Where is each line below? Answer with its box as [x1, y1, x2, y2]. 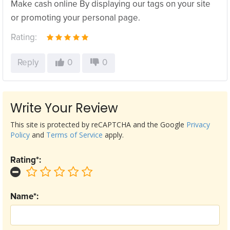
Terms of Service [46, 130, 103, 140]
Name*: [10, 193, 39, 201]
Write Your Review [10, 100, 118, 117]
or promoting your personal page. [11, 14, 140, 23]
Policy [10, 130, 30, 140]
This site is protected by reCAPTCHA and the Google [10, 120, 186, 129]
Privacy [186, 120, 210, 129]
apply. [103, 130, 124, 140]
